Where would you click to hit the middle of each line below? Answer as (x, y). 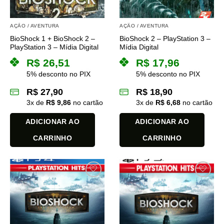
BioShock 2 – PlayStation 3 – (165, 38)
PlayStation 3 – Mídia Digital (54, 47)
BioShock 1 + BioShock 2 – (52, 38)
